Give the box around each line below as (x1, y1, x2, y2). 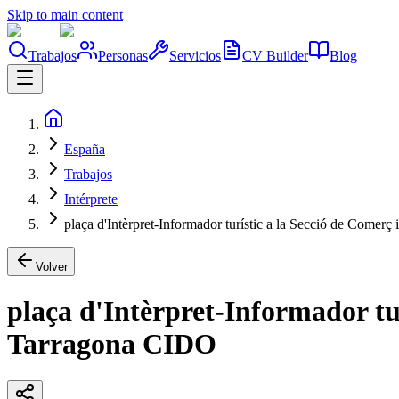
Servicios (169, 48, 221, 63)
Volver (36, 260, 68, 273)
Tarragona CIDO (7, 328, 216, 361)
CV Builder (242, 48, 308, 63)
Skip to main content (7, 7, 123, 22)
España (64, 142, 105, 157)
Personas (98, 48, 148, 63)
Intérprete (64, 191, 118, 207)
